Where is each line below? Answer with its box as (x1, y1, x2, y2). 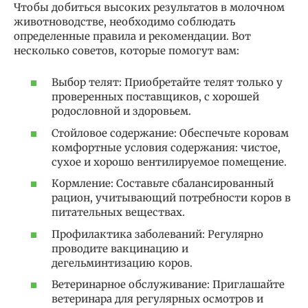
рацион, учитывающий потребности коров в (52, 191, 291, 205)
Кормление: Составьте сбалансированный (52, 177, 274, 190)
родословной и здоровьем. (52, 104, 191, 118)
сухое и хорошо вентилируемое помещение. (52, 155, 287, 168)
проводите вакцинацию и (52, 241, 188, 255)
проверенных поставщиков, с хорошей (52, 90, 259, 104)
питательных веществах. (52, 206, 185, 219)
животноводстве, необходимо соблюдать (14, 14, 235, 28)
